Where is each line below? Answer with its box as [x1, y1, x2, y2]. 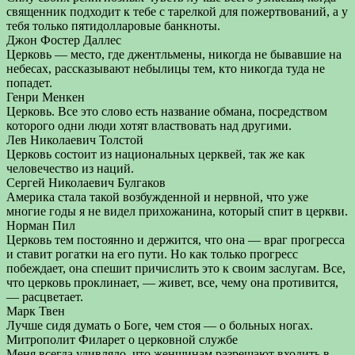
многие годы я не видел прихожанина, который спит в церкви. [6, 204, 348, 218]
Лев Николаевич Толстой [6, 133, 143, 147]
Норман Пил [6, 219, 75, 232]
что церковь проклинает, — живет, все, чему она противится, [6, 276, 338, 289]
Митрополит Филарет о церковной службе [6, 333, 238, 346]
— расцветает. [6, 290, 83, 303]
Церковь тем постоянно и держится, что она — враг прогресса [6, 233, 345, 246]
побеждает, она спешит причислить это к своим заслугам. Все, [6, 261, 345, 275]
